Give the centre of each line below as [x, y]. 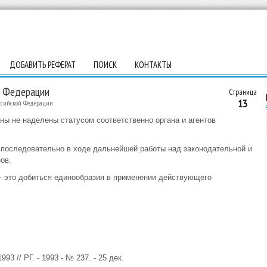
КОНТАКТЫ [153, 65]
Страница [243, 92]
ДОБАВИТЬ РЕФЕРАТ [42, 65]
